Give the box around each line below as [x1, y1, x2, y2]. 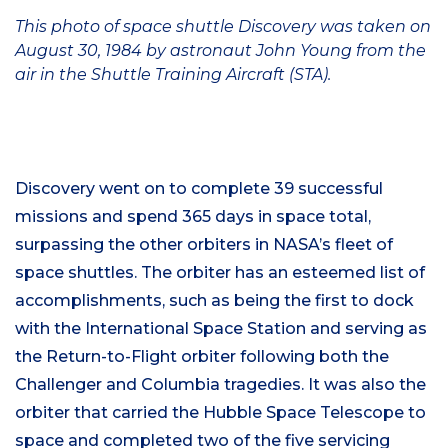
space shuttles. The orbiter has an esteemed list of [15, 262, 425, 282]
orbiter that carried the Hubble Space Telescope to [15, 402, 426, 422]
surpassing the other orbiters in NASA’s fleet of [15, 234, 393, 254]
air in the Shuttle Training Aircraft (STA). [15, 64, 331, 84]
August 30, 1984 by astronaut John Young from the [15, 40, 426, 60]
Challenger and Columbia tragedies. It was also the [15, 374, 426, 394]
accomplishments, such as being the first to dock [15, 290, 414, 310]
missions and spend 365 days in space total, [15, 206, 371, 226]
